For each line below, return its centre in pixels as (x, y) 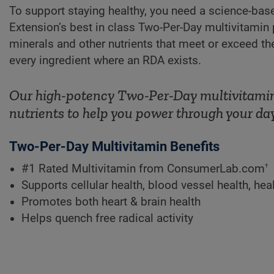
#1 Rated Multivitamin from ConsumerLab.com (143, 168)
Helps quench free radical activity (107, 218)
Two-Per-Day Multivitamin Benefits (114, 146)
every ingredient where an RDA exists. (105, 60)
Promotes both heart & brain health (111, 202)
